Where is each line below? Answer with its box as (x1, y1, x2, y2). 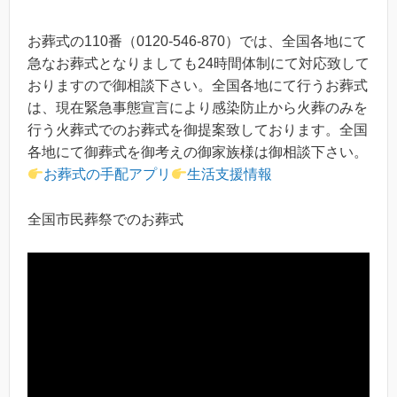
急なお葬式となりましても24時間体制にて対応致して (27, 56, 370, 71)
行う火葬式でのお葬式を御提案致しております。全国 (27, 122, 368, 137)
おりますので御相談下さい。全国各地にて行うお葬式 (27, 78, 368, 93)
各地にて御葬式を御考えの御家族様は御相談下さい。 (27, 144, 368, 160)
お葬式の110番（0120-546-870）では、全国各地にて (27, 34, 367, 49)
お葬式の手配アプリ (43, 167, 172, 182)
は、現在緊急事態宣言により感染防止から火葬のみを (27, 100, 368, 115)
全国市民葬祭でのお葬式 (27, 211, 183, 227)
